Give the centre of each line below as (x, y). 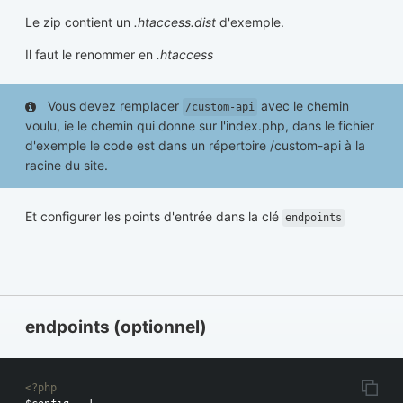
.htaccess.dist (175, 22)
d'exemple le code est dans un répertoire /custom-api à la (195, 146)
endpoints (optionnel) (116, 327)
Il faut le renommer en (91, 55)
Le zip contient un (80, 22)
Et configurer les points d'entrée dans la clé (154, 217)
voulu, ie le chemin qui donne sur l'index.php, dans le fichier (200, 126)
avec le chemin (303, 106)
